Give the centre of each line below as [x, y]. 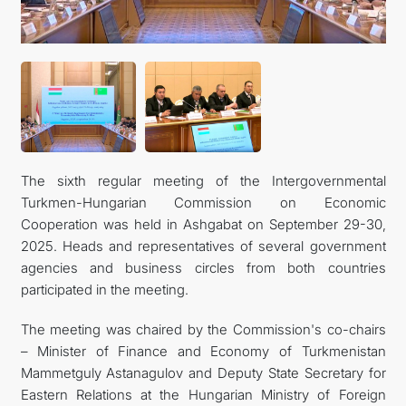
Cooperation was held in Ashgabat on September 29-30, [203, 224]
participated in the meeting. [104, 290]
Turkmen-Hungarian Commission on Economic [203, 203]
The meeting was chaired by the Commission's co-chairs [203, 329]
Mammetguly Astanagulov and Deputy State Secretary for [203, 373]
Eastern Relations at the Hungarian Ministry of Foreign [203, 395]
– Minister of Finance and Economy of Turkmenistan [203, 351]
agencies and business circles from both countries [203, 268]
